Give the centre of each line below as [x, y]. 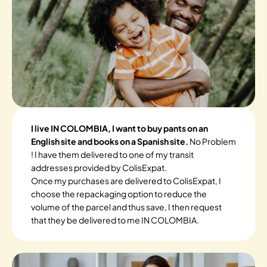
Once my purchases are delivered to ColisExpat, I [126, 181]
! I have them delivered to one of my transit [112, 155]
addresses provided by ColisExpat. [99, 168]
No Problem [213, 142]
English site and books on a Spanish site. [110, 142]
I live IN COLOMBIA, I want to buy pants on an [119, 128]
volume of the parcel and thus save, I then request [126, 207]
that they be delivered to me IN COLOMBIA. [115, 220]
